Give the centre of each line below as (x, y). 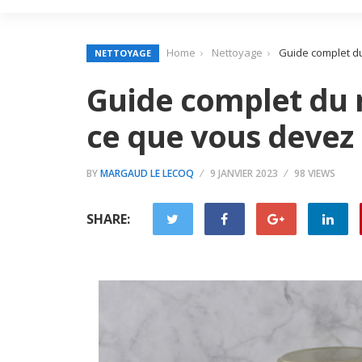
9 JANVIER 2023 (244, 173)
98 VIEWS (315, 173)
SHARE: (108, 219)
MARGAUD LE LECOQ (147, 173)
